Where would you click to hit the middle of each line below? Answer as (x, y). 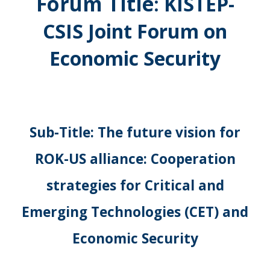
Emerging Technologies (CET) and (135, 212)
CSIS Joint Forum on (135, 31)
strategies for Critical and (135, 185)
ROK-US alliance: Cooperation (135, 159)
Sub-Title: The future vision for (135, 132)
